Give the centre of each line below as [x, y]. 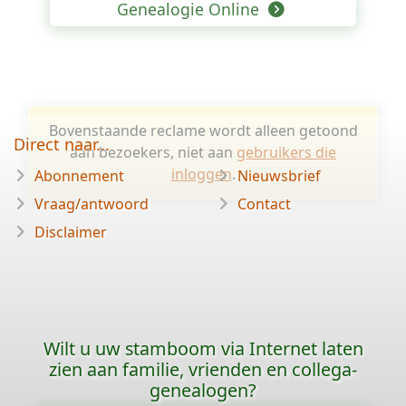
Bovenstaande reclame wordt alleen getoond [203, 130]
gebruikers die [286, 152]
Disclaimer [71, 232]
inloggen [201, 174]
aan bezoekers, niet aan [153, 152]
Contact [264, 204]
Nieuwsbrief [279, 176]
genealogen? [203, 390]
